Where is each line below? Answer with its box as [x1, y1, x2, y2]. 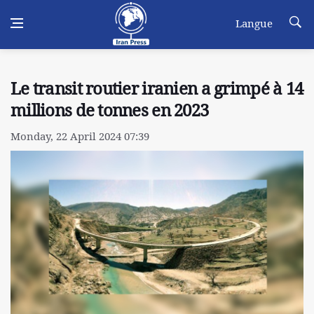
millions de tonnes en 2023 [11, 99, 209, 121]
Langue [235, 16, 273, 30]
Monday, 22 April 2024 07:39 [11, 129, 149, 143]
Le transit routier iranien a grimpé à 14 [11, 77, 303, 100]
